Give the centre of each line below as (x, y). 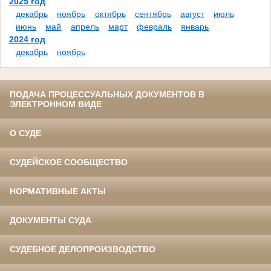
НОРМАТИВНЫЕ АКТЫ (58, 191)
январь (195, 27)
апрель (85, 27)
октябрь (110, 14)
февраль (154, 27)
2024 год (27, 40)
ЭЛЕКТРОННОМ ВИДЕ (56, 104)
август (192, 14)
